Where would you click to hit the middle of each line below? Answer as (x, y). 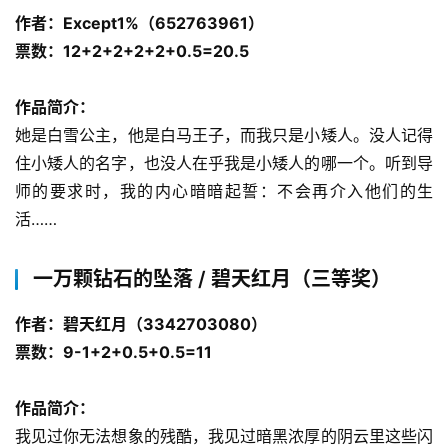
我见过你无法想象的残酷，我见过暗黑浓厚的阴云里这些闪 (224, 435)
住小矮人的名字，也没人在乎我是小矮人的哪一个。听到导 (224, 162)
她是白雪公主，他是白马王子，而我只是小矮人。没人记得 (224, 134)
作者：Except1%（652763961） (139, 22)
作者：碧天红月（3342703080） (141, 323)
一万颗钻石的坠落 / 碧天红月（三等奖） (212, 278)
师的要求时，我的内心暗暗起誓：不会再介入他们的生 (224, 190)
